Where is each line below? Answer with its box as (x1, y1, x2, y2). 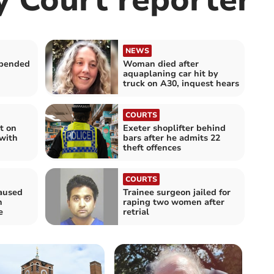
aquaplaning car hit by (123, 67, 218, 80)
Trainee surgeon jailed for (123, 187, 231, 199)
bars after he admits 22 (123, 131, 220, 144)
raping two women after (123, 196, 224, 209)
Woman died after (123, 57, 199, 70)
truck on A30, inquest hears (123, 77, 239, 89)
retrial (123, 206, 149, 218)
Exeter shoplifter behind (123, 122, 226, 134)
